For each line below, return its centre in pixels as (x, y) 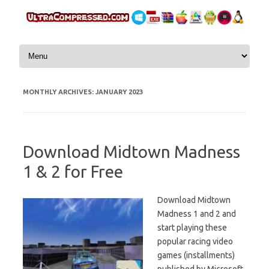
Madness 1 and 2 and (197, 213)
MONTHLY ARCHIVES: (59, 92)
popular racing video (195, 241)
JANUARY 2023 (119, 92)
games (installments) (196, 255)
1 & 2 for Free (73, 171)
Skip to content (45, 46)
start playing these (192, 227)
